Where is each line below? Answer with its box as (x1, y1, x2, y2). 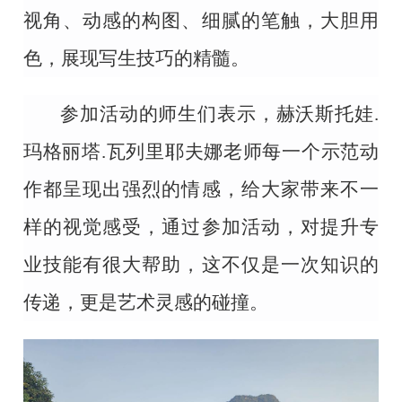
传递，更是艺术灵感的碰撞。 (23, 292, 269, 314)
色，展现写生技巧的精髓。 (23, 48, 250, 70)
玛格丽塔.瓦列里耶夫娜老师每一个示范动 (23, 141, 379, 163)
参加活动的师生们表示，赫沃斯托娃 (60, 103, 374, 126)
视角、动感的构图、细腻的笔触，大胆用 (23, 10, 379, 32)
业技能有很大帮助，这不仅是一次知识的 (23, 254, 379, 276)
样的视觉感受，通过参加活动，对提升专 (23, 216, 379, 239)
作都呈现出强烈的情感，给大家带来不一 (23, 179, 379, 201)
